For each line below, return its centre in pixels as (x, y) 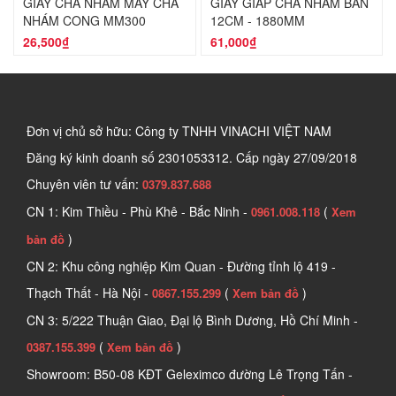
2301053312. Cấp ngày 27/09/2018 (258, 158)
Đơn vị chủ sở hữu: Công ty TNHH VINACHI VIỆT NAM (179, 131)
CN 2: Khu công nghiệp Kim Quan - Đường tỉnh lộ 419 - (181, 267)
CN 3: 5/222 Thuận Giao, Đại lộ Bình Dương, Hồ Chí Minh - (192, 320)
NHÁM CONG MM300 (84, 21)
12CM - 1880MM (257, 21)
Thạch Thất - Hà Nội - (89, 293)
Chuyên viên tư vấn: (84, 184)
